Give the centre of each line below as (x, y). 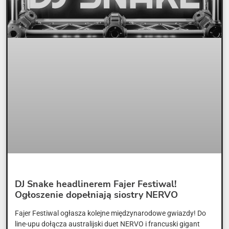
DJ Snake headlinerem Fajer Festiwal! (96, 184)
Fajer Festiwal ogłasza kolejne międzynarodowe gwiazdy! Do (110, 213)
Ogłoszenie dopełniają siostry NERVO (96, 195)
